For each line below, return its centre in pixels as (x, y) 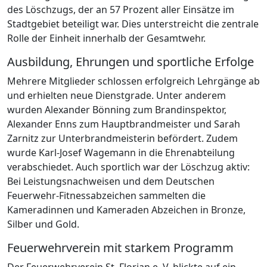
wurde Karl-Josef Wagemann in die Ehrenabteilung (121, 152)
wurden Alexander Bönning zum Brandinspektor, (117, 109)
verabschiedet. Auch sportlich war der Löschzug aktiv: (128, 167)
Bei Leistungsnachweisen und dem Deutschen (111, 181)
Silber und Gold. (43, 224)
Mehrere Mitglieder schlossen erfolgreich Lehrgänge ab (133, 81)
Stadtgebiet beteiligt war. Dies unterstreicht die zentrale (133, 24)
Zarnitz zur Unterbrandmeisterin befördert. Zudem (122, 138)
